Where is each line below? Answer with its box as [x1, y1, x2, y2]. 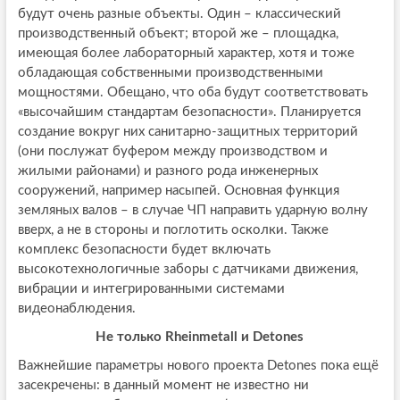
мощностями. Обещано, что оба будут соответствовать [17, 86, 368, 100]
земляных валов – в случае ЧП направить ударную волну [17, 204, 368, 218]
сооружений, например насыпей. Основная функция [17, 184, 339, 198]
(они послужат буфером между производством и [17, 145, 328, 159]
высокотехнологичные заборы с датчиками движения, [17, 262, 358, 277]
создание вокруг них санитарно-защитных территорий [17, 125, 358, 139]
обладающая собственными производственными [17, 66, 323, 80]
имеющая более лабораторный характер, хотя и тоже [17, 46, 354, 61]
